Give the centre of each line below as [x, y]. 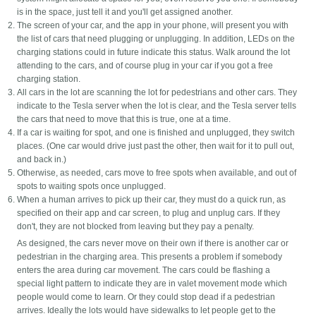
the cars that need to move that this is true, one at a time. [124, 120]
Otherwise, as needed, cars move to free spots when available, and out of [157, 173]
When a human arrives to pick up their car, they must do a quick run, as [152, 200]
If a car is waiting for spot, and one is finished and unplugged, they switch [156, 133]
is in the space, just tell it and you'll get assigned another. [125, 12]
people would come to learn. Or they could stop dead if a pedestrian [146, 297]
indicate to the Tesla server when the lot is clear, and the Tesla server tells [157, 106]
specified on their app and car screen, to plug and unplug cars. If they [149, 213]
